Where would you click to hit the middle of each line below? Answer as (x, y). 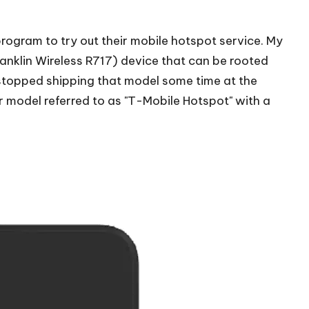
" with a (250, 100)
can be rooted (228, 60)
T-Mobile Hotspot (178, 100)
